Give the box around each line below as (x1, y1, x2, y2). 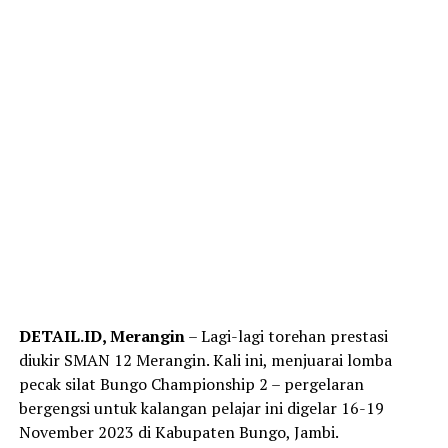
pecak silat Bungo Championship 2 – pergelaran (18, 373, 364, 396)
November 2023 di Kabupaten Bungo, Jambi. (18, 421, 339, 444)
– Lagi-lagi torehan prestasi (184, 325, 388, 348)
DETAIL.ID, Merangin (18, 325, 185, 348)
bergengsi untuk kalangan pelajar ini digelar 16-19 (18, 397, 384, 420)
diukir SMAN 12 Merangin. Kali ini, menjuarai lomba (18, 349, 392, 372)
